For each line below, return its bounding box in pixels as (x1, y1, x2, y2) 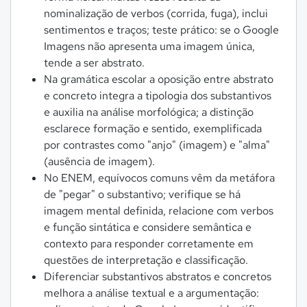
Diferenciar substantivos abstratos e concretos (44, 269, 271, 284)
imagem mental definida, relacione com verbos (44, 204, 273, 218)
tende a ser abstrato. (44, 56, 145, 70)
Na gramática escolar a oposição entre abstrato (44, 72, 273, 86)
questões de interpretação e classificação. (44, 253, 248, 267)
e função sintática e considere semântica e (44, 220, 251, 234)
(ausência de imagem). (44, 154, 155, 169)
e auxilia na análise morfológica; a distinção (44, 105, 254, 119)
